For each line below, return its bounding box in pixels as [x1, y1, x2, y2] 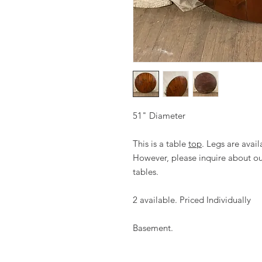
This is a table [133, 138, 188, 149]
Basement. [133, 222, 173, 233]
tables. [133, 166, 158, 177]
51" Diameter [133, 110, 185, 121]
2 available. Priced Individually [133, 194, 251, 205]
